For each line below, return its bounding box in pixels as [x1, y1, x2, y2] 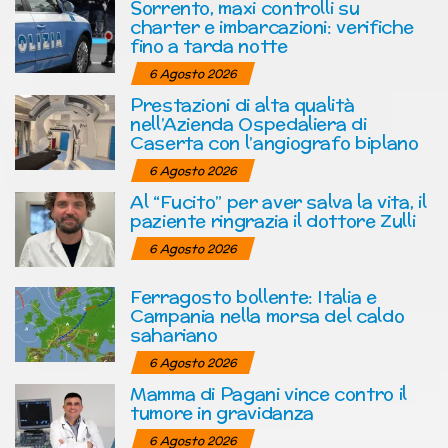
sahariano [130, 321, 218, 347]
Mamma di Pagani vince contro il [130, 380, 407, 406]
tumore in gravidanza [130, 399, 314, 425]
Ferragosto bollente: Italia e [130, 283, 377, 309]
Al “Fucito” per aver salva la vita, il [130, 188, 427, 214]
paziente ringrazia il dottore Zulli [130, 207, 416, 233]
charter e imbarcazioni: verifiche [130, 13, 415, 39]
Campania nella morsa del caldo [130, 302, 405, 328]
